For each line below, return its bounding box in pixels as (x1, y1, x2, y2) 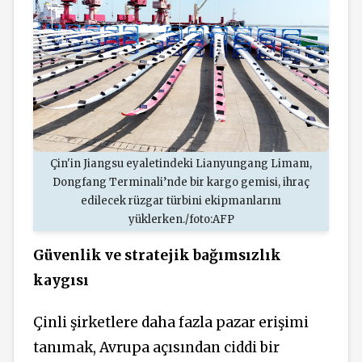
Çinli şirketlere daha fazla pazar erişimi (33, 314, 309, 332)
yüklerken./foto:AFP (128, 212, 234, 226)
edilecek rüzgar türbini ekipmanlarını (81, 193, 281, 208)
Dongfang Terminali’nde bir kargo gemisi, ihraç (53, 175, 309, 189)
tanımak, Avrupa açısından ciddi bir (33, 339, 280, 357)
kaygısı (33, 271, 89, 289)
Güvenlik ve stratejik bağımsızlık (33, 246, 281, 264)
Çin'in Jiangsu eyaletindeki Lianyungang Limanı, (50, 156, 312, 170)
